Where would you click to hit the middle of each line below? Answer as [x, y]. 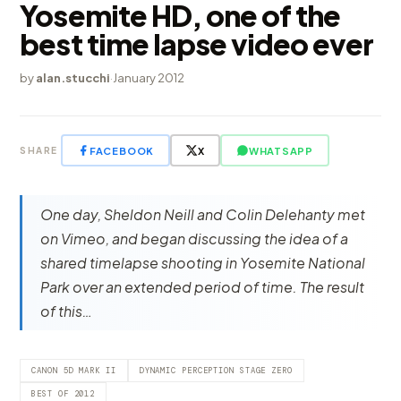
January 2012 [149, 78]
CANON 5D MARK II [74, 371]
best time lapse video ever [197, 44]
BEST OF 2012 [64, 394]
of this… [67, 311]
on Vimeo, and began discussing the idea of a [195, 239]
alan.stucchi [73, 78]
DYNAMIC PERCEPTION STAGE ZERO [216, 371]
